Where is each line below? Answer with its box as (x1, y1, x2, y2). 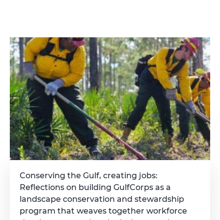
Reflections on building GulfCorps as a (20, 183, 171, 192)
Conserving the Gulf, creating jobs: (20, 171, 158, 180)
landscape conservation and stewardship (20, 194, 184, 204)
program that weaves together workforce (20, 206, 187, 216)
